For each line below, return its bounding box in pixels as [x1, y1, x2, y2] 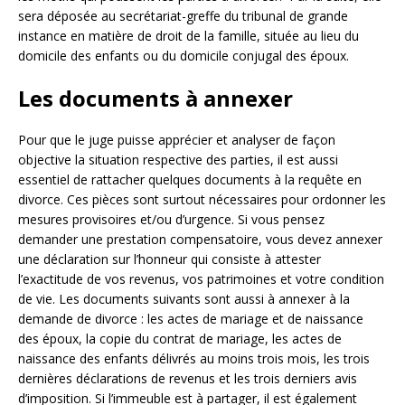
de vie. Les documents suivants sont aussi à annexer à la [18, 290, 350, 308]
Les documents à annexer [18, 83, 293, 114]
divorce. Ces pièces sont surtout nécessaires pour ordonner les [18, 191, 386, 209]
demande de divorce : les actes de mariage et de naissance [18, 310, 363, 328]
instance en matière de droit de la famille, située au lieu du [18, 27, 359, 45]
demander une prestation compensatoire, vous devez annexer [18, 231, 382, 249]
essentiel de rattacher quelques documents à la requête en [18, 171, 362, 189]
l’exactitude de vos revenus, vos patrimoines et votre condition [18, 270, 384, 288]
